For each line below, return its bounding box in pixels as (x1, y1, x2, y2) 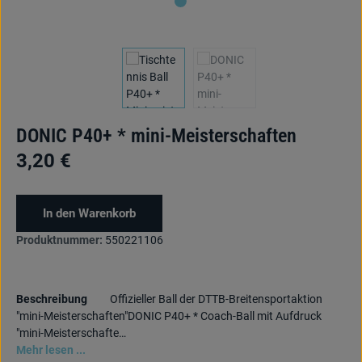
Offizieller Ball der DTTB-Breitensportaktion (110, 293, 322, 305)
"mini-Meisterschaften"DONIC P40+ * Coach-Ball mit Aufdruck (16, 309, 322, 322)
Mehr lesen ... (16, 343, 86, 356)
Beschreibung (16, 293, 87, 305)
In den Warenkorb (43, 206, 136, 221)
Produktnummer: (16, 234, 103, 247)
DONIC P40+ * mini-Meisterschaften (16, 124, 297, 147)
